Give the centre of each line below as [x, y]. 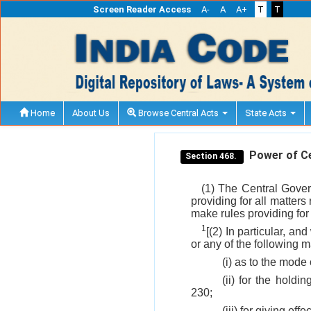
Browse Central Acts [178, 112]
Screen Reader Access [142, 9]
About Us [91, 112]
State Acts [267, 112]
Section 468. [212, 156]
